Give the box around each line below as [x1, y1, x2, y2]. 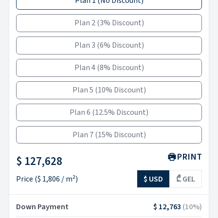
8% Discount [99, 62, 142, 73]
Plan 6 [70, 107, 91, 118]
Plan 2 [74, 18, 95, 29]
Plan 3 [74, 40, 95, 51]
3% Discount [99, 18, 142, 29]
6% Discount [99, 40, 142, 51]
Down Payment [16, 201, 69, 213]
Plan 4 [74, 62, 95, 73]
